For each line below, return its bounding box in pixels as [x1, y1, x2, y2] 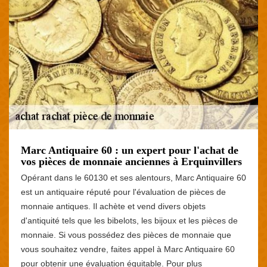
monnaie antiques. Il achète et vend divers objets [21, 201, 206, 211]
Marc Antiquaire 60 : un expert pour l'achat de [21, 144, 238, 156]
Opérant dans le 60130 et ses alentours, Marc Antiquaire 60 [21, 172, 246, 182]
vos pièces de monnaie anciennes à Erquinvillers [21, 155, 242, 167]
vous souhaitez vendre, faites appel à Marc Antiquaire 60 [21, 244, 235, 254]
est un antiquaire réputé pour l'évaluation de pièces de [21, 187, 226, 197]
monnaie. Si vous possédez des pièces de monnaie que [21, 229, 231, 240]
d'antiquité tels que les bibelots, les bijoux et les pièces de [21, 215, 238, 225]
